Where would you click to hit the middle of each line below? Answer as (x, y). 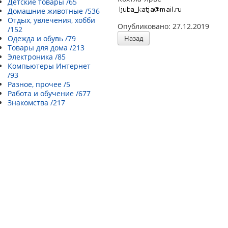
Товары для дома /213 (46, 48)
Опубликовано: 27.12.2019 (164, 26)
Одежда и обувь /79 (42, 38)
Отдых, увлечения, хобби (51, 20)
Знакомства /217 (36, 103)
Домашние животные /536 (54, 11)
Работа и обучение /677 (49, 93)
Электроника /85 (37, 57)
